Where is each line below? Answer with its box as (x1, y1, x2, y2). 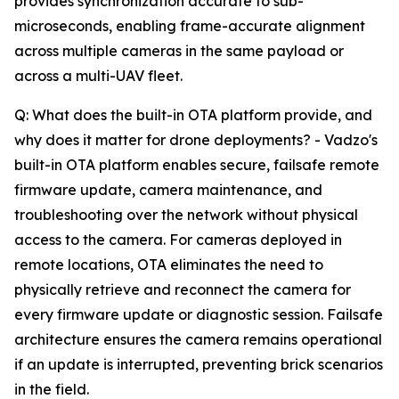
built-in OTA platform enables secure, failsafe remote (14, 156, 379, 175)
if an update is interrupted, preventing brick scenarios (14, 355, 383, 374)
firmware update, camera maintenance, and (14, 181, 322, 199)
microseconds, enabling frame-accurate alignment (14, 17, 365, 36)
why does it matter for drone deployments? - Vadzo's (14, 131, 378, 150)
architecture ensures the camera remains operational (14, 330, 382, 349)
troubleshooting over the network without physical (14, 206, 358, 224)
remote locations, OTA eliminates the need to (14, 256, 323, 274)
